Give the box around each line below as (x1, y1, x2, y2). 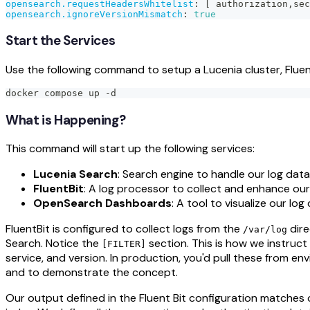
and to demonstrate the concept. (6, 265, 178, 280)
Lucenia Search (33, 167, 118, 182)
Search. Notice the (6, 236, 102, 251)
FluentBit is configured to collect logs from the (6, 221, 243, 237)
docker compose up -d (6, 88, 116, 99)
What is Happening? (6, 111, 126, 129)
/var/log (243, 224, 287, 235)
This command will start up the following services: (6, 141, 255, 156)
